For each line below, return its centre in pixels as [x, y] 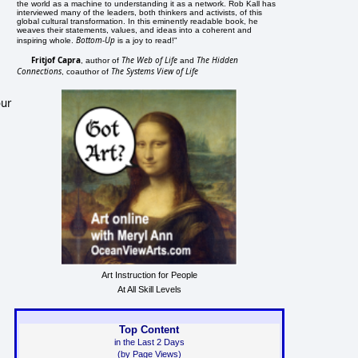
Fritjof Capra [56, 60]
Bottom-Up [96, 40]
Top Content [149, 329]
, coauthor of [87, 71]
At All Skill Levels [149, 289]
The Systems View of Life [155, 71]
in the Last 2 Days [149, 342]
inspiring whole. [47, 40]
